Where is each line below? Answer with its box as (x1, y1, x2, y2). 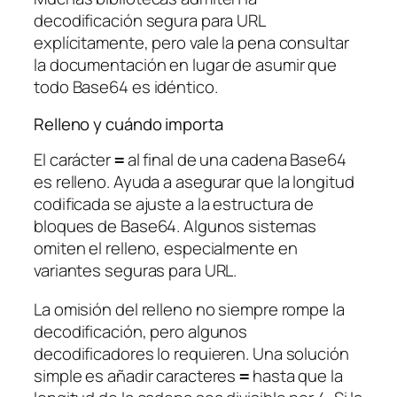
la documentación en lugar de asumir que (34, 53, 338, 77)
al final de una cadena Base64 (123, 148, 346, 172)
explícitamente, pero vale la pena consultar (34, 31, 349, 55)
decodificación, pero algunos (34, 319, 248, 343)
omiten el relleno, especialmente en (34, 237, 298, 261)
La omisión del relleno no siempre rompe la (34, 297, 345, 321)
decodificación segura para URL (34, 9, 265, 33)
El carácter (34, 148, 114, 172)
